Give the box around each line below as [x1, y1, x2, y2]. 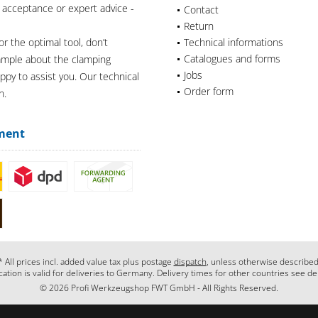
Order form [184, 84, 234, 98]
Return [184, 18, 214, 33]
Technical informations [184, 35, 283, 49]
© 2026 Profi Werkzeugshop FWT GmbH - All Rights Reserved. [40, 282, 278, 295]
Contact [184, 2, 219, 16]
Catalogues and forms [184, 51, 280, 65]
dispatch [173, 256, 207, 268]
